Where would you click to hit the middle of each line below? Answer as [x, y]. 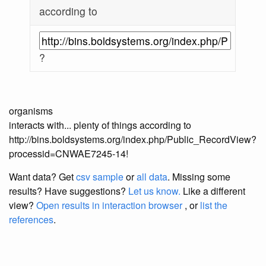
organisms [31, 111]
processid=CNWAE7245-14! [69, 154]
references [31, 220]
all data [152, 177]
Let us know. [154, 191]
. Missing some [199, 177]
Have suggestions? [86, 191]
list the [214, 205]
